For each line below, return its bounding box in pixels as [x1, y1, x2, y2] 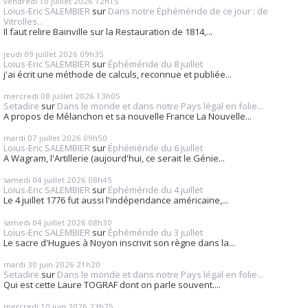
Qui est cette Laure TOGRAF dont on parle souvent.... [3, 278, 221, 291]
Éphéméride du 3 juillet [108, 225, 203, 239]
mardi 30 [3, 258, 37, 269]
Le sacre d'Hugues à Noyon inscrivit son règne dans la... [3, 236, 235, 249]
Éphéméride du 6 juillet [108, 142, 203, 155]
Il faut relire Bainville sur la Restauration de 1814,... [3, 25, 212, 38]
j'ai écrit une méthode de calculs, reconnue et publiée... [3, 67, 232, 80]
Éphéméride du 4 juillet [108, 184, 203, 197]
